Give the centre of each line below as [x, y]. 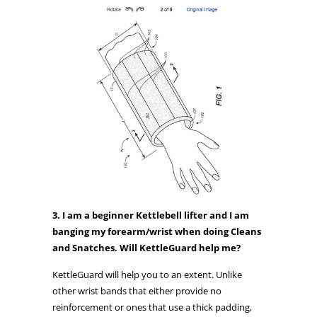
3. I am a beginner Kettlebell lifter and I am [151, 215]
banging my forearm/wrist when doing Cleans [157, 231]
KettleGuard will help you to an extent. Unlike [147, 274]
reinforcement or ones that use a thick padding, [152, 307]
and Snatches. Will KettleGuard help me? [146, 247]
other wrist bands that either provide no [137, 290]
